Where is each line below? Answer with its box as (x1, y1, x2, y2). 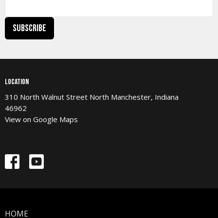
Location (5, 77, 29, 87)
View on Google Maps (5, 114, 78, 124)
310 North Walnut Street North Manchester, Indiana (5, 91, 179, 102)
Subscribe (13, 22, 46, 35)
